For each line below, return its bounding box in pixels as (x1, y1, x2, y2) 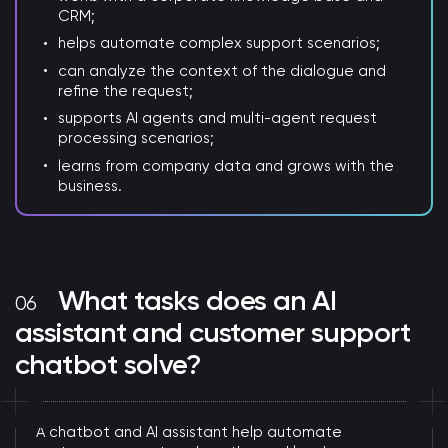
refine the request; (58, 81, 194, 100)
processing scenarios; (58, 129, 215, 148)
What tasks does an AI (57, 283, 337, 317)
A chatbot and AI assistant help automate (36, 422, 342, 441)
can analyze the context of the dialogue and (58, 61, 387, 80)
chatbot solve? (15, 347, 202, 381)
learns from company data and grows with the (58, 156, 395, 175)
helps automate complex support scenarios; (58, 34, 381, 53)
